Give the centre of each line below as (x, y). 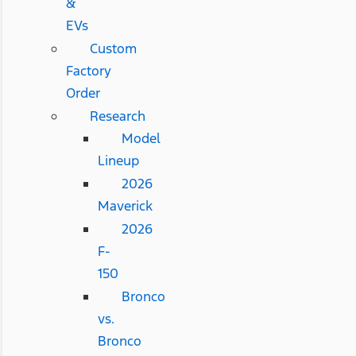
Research (117, 116)
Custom (113, 48)
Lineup (118, 160)
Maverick (125, 205)
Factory (88, 70)
